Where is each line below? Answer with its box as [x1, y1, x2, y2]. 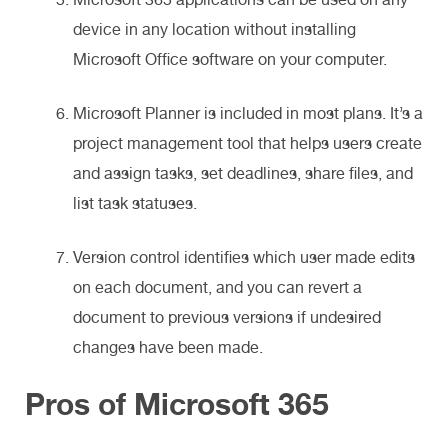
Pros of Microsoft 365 [25, 385, 337, 422]
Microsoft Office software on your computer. [73, 49, 391, 69]
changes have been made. [73, 337, 267, 357]
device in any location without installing [73, 19, 356, 39]
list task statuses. [73, 193, 201, 213]
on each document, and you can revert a [73, 277, 362, 297]
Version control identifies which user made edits [73, 247, 415, 267]
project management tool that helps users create [73, 133, 422, 153]
